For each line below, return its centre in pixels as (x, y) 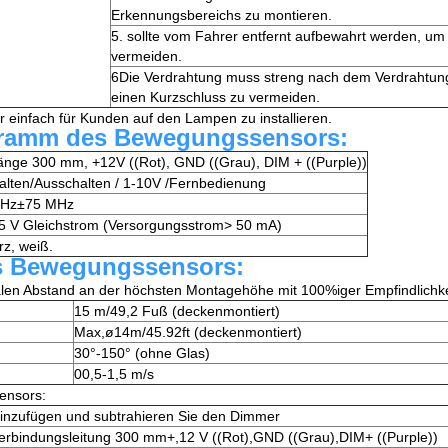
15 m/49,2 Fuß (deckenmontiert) (177, 311)
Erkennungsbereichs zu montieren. (221, 15)
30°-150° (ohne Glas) (142, 353)
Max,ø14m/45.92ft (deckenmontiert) (188, 332)
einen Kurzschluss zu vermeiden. (215, 97)
